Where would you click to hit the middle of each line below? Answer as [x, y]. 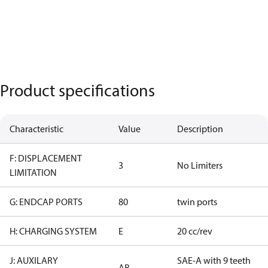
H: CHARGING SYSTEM [53, 231]
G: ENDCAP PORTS [46, 202]
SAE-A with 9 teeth [214, 260]
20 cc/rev [195, 231]
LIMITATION [33, 172]
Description [200, 129]
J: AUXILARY [34, 260]
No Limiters [200, 165]
